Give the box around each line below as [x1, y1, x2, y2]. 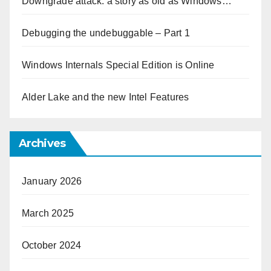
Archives [19, 136, 65, 150]
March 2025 [22, 207, 74, 218]
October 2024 [22, 240, 82, 250]
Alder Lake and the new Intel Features [22, 91, 189, 102]
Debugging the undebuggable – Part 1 [22, 27, 190, 38]
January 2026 [22, 175, 82, 186]
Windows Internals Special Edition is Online [22, 59, 215, 70]
